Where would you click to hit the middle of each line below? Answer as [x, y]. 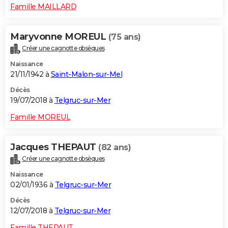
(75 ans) [124, 37]
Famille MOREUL [40, 117]
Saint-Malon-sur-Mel [86, 74]
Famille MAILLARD [43, 6]
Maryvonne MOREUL [59, 36]
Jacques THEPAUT [54, 147]
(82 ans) [115, 147]
